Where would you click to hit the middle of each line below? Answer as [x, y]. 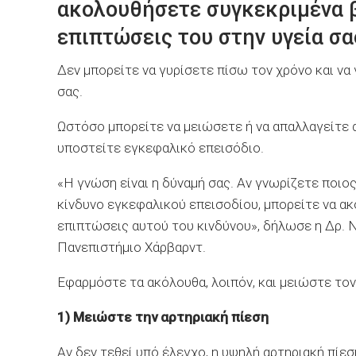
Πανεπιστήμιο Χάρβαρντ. [132, 247]
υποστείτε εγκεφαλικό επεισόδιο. [161, 148]
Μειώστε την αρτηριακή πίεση [171, 317]
